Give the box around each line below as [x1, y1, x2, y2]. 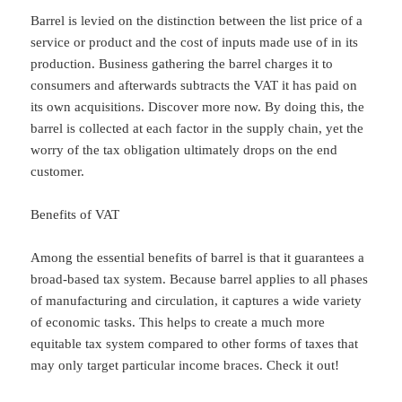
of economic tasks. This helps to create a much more [31, 315, 326, 330]
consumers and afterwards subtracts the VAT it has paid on [31, 78, 358, 93]
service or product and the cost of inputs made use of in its [31, 35, 359, 50]
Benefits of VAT [31, 207, 120, 223]
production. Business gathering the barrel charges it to [31, 57, 334, 72]
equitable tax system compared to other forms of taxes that [31, 336, 359, 352]
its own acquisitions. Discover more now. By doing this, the [31, 100, 365, 115]
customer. [31, 164, 85, 179]
